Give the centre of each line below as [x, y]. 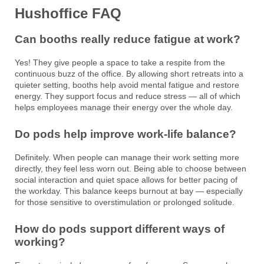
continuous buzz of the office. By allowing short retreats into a [129, 74]
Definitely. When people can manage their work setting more [127, 157]
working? [40, 242]
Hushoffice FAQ [68, 13]
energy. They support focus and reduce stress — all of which [128, 96]
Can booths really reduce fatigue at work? [128, 39]
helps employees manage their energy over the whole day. [124, 108]
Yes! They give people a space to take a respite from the [120, 63]
